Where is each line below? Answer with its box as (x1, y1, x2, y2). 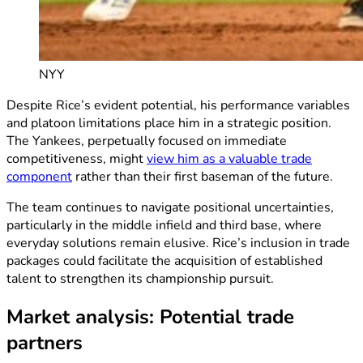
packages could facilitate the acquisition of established (6, 252, 322, 271)
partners (6, 330, 83, 357)
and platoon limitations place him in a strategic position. (6, 114, 331, 133)
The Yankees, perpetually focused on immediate (6, 132, 287, 151)
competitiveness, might (6, 150, 147, 169)
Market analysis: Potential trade (6, 304, 294, 331)
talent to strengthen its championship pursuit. (6, 270, 274, 288)
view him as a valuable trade (147, 150, 312, 169)
